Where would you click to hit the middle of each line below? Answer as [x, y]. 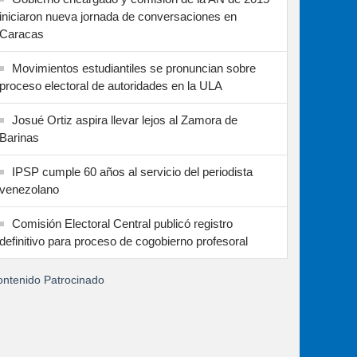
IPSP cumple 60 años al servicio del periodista [132, 172]
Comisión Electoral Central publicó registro [122, 224]
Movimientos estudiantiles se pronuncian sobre [134, 69]
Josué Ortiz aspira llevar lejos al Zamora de [125, 120]
